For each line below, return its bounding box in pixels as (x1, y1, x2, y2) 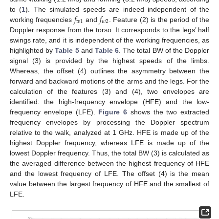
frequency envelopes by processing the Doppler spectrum (10, 118, 209, 126)
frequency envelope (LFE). (10, 108, 99, 116)
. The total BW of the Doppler (119, 46, 210, 54)
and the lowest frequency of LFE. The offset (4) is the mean (10, 169, 209, 177)
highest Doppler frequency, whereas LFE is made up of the (10, 138, 209, 147)
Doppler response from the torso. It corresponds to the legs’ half (10, 25, 209, 34)
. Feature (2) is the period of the (109, 15, 210, 23)
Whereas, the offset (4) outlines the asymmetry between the (10, 66, 209, 75)
